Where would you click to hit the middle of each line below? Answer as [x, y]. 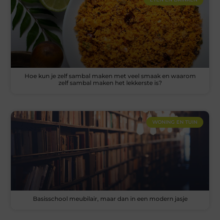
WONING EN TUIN [175, 122]
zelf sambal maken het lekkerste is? [110, 83]
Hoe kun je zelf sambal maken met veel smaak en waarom [110, 76]
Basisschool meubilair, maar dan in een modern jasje [110, 198]
